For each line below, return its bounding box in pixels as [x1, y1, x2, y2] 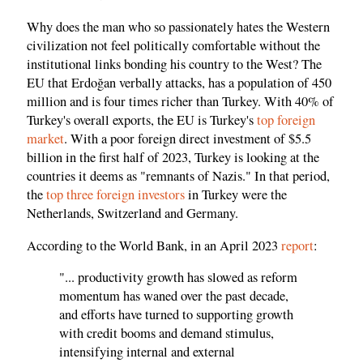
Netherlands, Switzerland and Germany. [27, 204, 238, 223]
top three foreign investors [46, 186, 185, 204]
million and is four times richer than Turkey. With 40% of [27, 92, 334, 111]
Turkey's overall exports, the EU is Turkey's [27, 111, 257, 130]
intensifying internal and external [59, 343, 235, 361]
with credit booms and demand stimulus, [59, 324, 274, 343]
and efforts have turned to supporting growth [59, 305, 293, 324]
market [27, 130, 64, 148]
